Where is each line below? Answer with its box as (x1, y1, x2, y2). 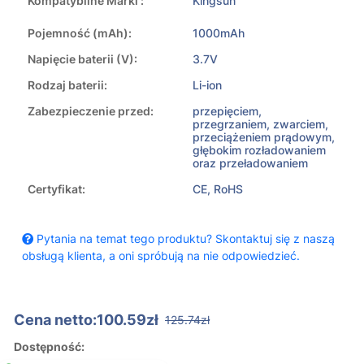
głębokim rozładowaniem (193, 143, 326, 158)
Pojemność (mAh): (28, 26, 132, 41)
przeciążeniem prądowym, (193, 130, 335, 145)
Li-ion (193, 78, 222, 93)
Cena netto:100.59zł (14, 311, 158, 329)
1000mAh (193, 26, 245, 41)
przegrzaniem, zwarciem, (193, 117, 328, 132)
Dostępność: (14, 340, 84, 354)
